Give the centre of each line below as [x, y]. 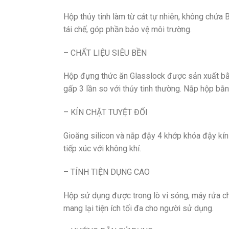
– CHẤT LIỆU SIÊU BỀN [105, 53]
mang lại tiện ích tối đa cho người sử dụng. [138, 208]
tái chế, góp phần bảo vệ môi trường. [127, 29]
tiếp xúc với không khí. [102, 148]
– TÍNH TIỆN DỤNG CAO [106, 172]
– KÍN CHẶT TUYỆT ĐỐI [105, 112]
